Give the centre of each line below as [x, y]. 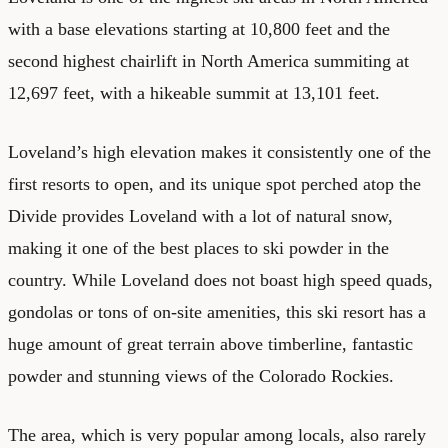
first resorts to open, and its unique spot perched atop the [214, 183]
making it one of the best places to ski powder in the [198, 247]
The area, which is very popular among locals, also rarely [217, 434]
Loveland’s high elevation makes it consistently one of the [219, 151]
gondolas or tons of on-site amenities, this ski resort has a [217, 311]
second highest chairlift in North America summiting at [208, 60]
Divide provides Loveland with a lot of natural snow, [200, 215]
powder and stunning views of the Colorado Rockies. [201, 375]
